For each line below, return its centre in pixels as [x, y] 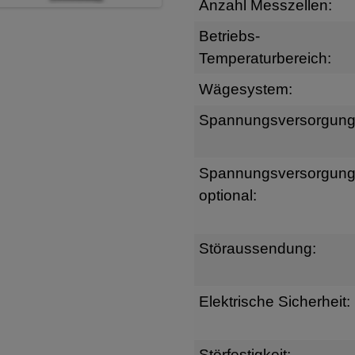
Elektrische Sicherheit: [274, 301]
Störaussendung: [257, 248]
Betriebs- [229, 36]
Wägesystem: [245, 89]
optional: [227, 195]
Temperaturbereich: [265, 58]
